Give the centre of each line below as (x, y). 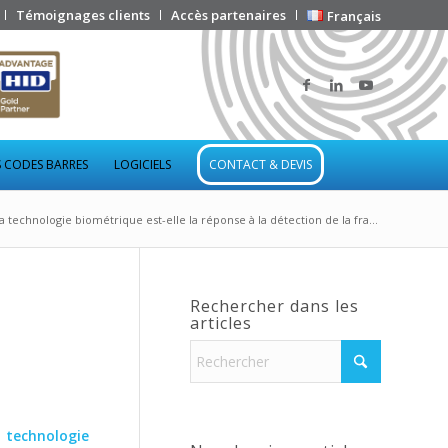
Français (354, 16)
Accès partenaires (229, 15)
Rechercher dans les (274, 306)
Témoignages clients (83, 15)
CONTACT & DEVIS (260, 164)
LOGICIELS (142, 164)
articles (221, 323)
